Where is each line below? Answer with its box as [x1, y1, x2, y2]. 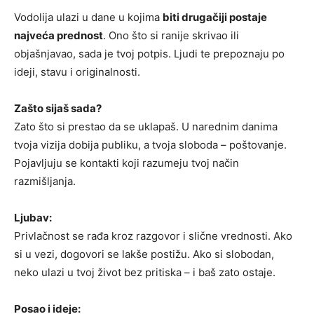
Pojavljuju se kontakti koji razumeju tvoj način [14, 156, 239, 170]
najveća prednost [14, 29, 103, 43]
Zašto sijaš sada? [14, 102, 102, 116]
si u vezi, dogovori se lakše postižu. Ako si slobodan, [14, 247, 274, 261]
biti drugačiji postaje [163, 11, 267, 25]
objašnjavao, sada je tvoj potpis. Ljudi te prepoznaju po [14, 47, 285, 61]
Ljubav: [14, 211, 52, 225]
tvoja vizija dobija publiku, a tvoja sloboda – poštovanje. [14, 138, 287, 152]
